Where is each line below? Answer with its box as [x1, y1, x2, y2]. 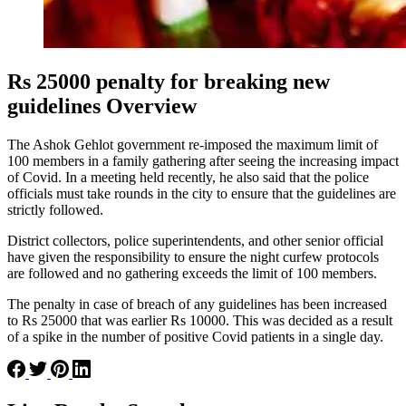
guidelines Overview [7, 93, 197, 118]
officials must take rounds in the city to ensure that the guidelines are [7, 185, 396, 201]
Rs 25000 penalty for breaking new [7, 69, 330, 93]
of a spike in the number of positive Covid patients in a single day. [7, 328, 383, 344]
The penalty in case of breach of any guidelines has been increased [7, 295, 387, 312]
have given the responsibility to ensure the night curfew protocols [7, 248, 379, 265]
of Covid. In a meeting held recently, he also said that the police [7, 169, 369, 185]
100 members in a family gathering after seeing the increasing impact [7, 152, 399, 169]
